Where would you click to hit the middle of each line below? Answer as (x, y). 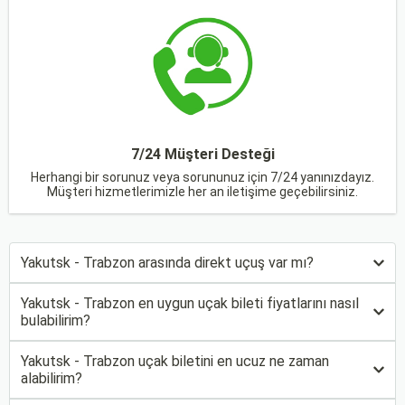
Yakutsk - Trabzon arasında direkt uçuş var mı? (167, 263)
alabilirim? (52, 378)
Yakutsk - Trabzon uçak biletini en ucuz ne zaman (175, 361)
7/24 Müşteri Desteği (202, 154)
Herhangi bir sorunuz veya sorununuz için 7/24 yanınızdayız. (202, 177)
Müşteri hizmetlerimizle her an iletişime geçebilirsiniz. (202, 192)
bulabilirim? (56, 320)
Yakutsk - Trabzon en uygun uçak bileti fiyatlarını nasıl (190, 303)
